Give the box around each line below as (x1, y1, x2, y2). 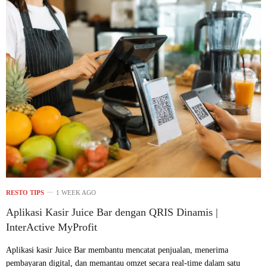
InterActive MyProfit (6, 221, 97, 234)
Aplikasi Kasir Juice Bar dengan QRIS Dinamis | (6, 206, 218, 219)
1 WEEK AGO (56, 189, 96, 197)
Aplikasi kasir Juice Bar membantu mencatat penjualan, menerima (6, 246, 228, 255)
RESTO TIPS (6, 189, 44, 197)
